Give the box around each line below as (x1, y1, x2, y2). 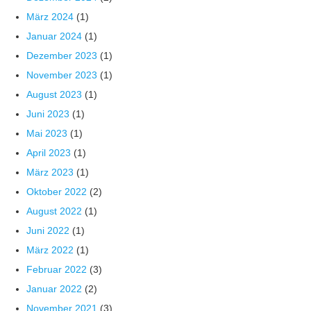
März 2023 (26, 167, 74, 178)
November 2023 (26, 69, 98, 81)
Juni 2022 (26, 225, 70, 237)
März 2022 (26, 244, 74, 256)
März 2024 (26, 11, 74, 23)
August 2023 (26, 89, 83, 101)
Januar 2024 (26, 31, 83, 42)
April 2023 (26, 147, 72, 159)
